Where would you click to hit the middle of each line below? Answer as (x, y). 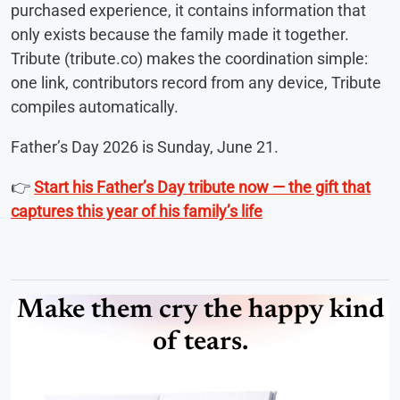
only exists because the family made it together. (180, 34)
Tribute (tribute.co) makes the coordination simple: (189, 58)
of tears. (200, 342)
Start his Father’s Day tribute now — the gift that (202, 187)
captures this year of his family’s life (137, 211)
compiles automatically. (95, 106)
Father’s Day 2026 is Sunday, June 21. (145, 146)
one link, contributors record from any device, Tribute (196, 82)
